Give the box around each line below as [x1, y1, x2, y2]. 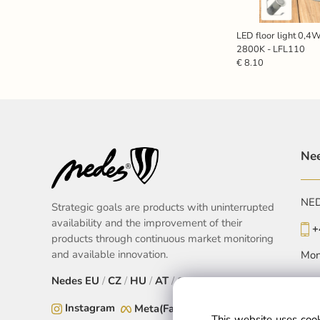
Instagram [65, 301, 115, 316]
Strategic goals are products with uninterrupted [51, 200, 274, 215]
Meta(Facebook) [134, 301, 214, 316]
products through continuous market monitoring [51, 231, 274, 246]
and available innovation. [51, 247, 168, 262]
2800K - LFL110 [236, 42, 305, 56]
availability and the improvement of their [51, 216, 242, 231]
